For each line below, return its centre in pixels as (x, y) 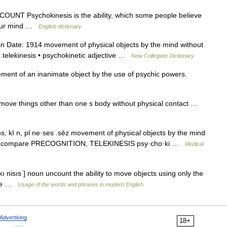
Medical (194, 144)
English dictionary (60, 26)
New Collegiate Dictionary (163, 56)
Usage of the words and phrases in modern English (81, 184)
